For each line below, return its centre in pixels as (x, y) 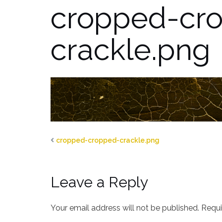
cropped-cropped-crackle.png (108, 140)
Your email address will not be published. (125, 208)
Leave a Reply (99, 182)
